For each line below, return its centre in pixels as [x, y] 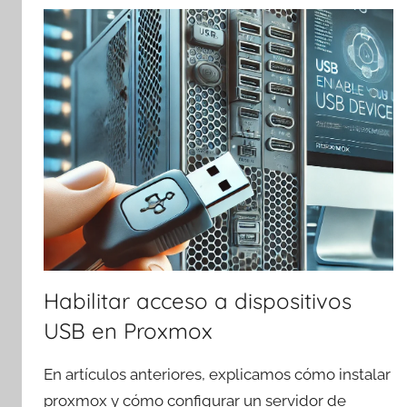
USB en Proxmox [128, 330]
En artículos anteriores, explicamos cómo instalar [217, 374]
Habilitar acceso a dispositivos [198, 300]
